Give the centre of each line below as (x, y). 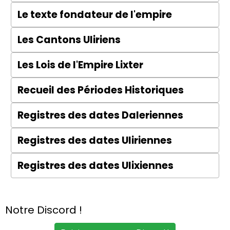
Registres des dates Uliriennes (95, 140)
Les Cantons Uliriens (69, 40)
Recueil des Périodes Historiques (101, 90)
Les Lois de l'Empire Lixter (80, 65)
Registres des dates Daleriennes (100, 115)
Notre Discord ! (44, 210)
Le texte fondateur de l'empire (95, 15)
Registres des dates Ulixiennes (95, 166)
